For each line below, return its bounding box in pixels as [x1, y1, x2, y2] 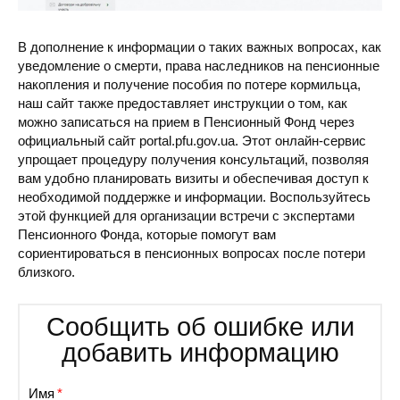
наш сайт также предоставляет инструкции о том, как [18, 96, 347, 112]
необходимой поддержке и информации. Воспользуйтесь [18, 189, 371, 205]
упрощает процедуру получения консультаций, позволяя [18, 152, 369, 168]
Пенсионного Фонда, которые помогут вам [18, 227, 276, 243]
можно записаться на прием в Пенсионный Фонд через [18, 114, 354, 130]
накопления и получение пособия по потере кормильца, [18, 77, 361, 93]
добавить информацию [61, 338, 339, 368]
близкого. [18, 264, 75, 280]
